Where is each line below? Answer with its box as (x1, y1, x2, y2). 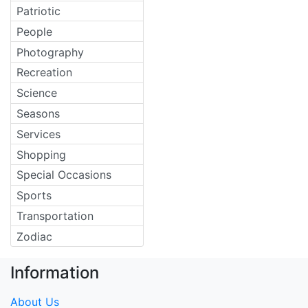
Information (10, 263, 99, 283)
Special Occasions (16, 168, 111, 182)
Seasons (16, 106, 60, 120)
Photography (16, 45, 84, 59)
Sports (16, 188, 52, 203)
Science (16, 86, 57, 100)
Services (16, 126, 60, 141)
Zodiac (16, 229, 52, 243)
